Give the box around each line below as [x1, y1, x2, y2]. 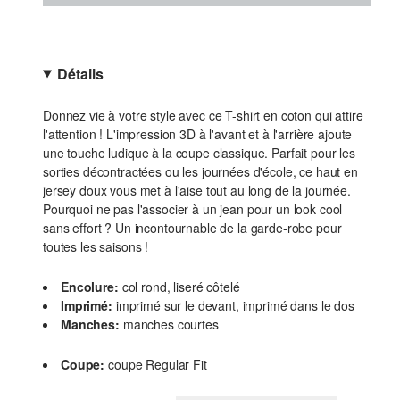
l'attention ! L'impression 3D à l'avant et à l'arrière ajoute [43, 125, 353, 143]
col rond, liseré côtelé [121, 278, 240, 296]
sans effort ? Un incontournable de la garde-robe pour [43, 219, 342, 237]
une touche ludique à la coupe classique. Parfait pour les [43, 144, 355, 162]
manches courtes [122, 315, 219, 333]
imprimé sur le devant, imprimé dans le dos [115, 296, 354, 314]
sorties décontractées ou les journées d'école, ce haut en [43, 162, 358, 180]
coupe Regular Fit [108, 355, 207, 373]
